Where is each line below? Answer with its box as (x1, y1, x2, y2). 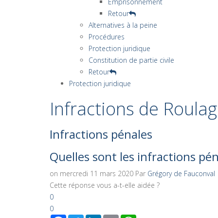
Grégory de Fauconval (147, 168, 215, 178)
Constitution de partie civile (89, 55, 174, 65)
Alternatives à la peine (89, 20, 157, 30)
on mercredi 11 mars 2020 (50, 168, 135, 178)
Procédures (89, 32, 125, 41)
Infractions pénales (50, 126, 152, 142)
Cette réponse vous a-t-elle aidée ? (50, 180, 160, 190)
